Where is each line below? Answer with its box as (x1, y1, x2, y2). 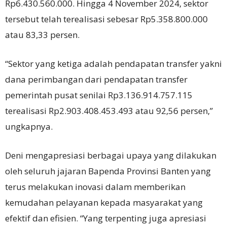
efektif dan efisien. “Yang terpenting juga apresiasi (5, 212, 206, 224)
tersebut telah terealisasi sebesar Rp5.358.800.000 (5, 13, 208, 25)
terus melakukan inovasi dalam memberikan (5, 180, 185, 193)
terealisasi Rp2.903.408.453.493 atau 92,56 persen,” (5, 104, 213, 117)
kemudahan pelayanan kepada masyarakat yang (5, 196, 203, 208)
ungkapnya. (5, 120, 53, 132)
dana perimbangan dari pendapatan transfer (5, 73, 187, 85)
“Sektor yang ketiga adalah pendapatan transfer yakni (5, 57, 222, 69)
